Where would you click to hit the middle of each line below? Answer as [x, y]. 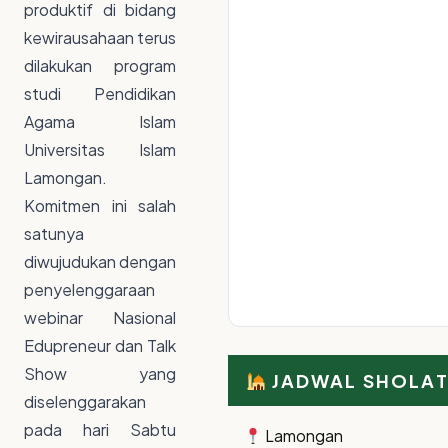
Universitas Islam [100, 150]
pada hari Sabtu [100, 430]
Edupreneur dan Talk [100, 346]
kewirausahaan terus [100, 38]
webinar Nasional [100, 318]
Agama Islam [100, 122]
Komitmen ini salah [100, 206]
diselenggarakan [85, 402]
